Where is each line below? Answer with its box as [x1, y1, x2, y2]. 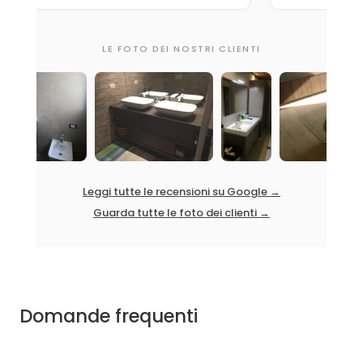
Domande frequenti [19, 302, 198, 329]
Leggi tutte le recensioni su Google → [82, 183, 280, 199]
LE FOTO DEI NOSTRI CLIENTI [101, 41, 262, 55]
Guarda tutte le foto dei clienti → [92, 204, 270, 220]
